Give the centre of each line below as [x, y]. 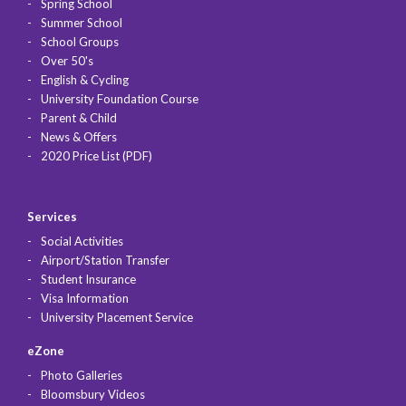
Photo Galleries [82, 375]
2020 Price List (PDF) [97, 155]
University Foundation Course [120, 98]
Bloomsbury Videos [93, 394]
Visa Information [85, 298]
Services [52, 216]
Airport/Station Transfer [105, 260]
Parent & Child [79, 117]
